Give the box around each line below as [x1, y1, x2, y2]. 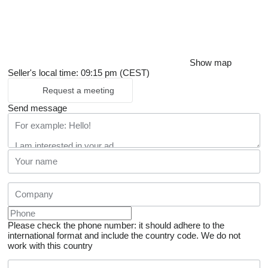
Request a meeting [42, 85, 114, 95]
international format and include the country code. [8, 230, 199, 240]
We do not [201, 230, 240, 240]
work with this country [8, 240, 93, 251]
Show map [190, 57, 232, 68]
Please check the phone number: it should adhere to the [8, 220, 224, 230]
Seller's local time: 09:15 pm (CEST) [8, 67, 150, 78]
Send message [8, 102, 67, 113]
